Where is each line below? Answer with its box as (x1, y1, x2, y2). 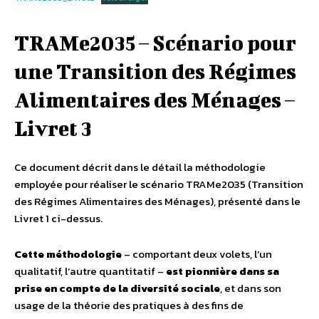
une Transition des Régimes (14, 58, 296, 83)
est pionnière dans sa (166, 262, 279, 279)
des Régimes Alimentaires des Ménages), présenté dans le (14, 192, 300, 209)
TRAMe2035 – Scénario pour (14, 30, 296, 55)
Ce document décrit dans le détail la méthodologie (14, 158, 266, 175)
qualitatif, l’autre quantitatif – (14, 262, 166, 279)
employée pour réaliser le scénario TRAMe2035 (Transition (14, 175, 303, 192)
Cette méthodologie (14, 245, 122, 262)
